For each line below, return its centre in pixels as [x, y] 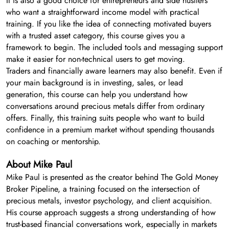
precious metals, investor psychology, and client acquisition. [109, 200]
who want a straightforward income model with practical [103, 12]
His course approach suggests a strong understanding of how [111, 212]
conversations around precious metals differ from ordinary [105, 106]
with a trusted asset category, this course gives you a [96, 35]
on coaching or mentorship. [53, 141]
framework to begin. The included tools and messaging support [114, 47]
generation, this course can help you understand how [97, 94]
